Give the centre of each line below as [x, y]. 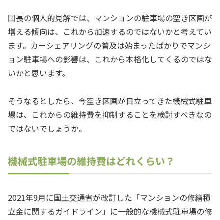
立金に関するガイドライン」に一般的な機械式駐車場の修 [110, 211]
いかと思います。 [39, 72]
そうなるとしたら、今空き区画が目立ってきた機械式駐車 [110, 100]
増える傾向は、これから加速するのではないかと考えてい [110, 31]
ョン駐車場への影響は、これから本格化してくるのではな [110, 59]
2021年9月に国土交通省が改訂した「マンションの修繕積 [109, 197]
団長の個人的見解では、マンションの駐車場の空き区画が [110, 17]
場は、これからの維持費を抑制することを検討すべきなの [110, 114]
